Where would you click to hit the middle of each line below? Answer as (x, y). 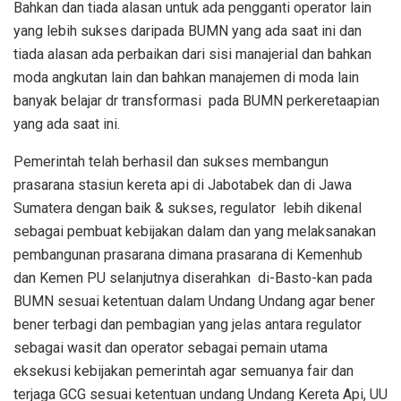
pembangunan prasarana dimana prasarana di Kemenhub (188, 255)
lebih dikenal (322, 209)
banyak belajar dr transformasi (107, 101)
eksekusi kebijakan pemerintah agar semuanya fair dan (183, 371)
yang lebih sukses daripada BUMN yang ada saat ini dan (188, 31)
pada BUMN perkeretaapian (294, 101)
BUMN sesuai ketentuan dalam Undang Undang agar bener (194, 302)
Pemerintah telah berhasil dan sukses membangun (171, 162)
